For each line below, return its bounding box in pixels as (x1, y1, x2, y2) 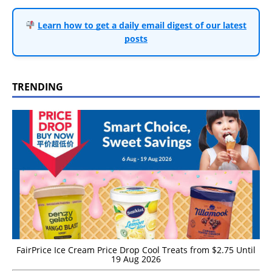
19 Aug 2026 (111, 253, 161, 265)
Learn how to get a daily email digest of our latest (37, 19, 246, 31)
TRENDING (12, 80, 63, 93)
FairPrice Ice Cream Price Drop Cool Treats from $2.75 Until (16, 244, 256, 256)
